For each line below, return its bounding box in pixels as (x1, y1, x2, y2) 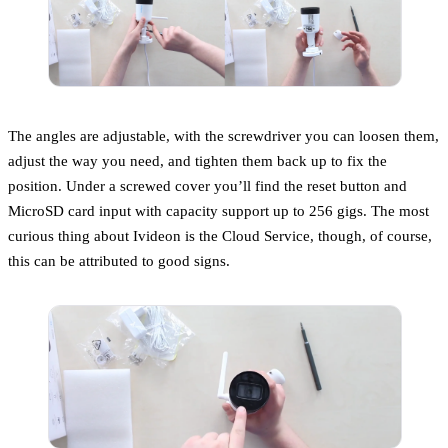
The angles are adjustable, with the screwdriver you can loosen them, (8, 127, 439, 145)
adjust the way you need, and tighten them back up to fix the (8, 152, 387, 170)
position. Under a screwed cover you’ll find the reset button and (8, 177, 407, 195)
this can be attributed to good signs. (8, 252, 230, 270)
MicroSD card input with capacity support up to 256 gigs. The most (8, 202, 429, 220)
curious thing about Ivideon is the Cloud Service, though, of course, (8, 227, 432, 245)
